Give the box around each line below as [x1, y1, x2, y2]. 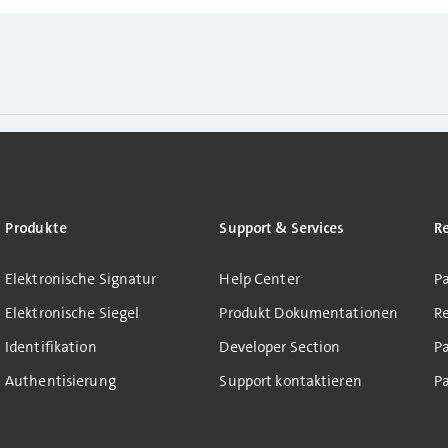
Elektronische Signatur [4, 269, 157, 289]
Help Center [219, 269, 300, 289]
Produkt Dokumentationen [219, 303, 399, 323]
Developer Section [219, 337, 341, 357]
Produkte [4, 218, 67, 238]
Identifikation [4, 337, 97, 357]
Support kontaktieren [219, 371, 362, 391]
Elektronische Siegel [4, 303, 140, 323]
